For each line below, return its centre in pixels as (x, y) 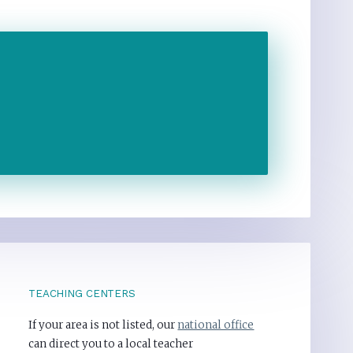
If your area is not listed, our (103, 325)
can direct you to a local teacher (111, 344)
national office (216, 325)
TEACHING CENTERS (82, 294)
